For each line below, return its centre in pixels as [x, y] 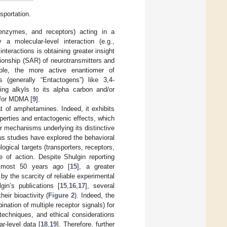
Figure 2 [62, 195]
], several [100, 185]
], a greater [96, 166]
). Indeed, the [95, 195]
